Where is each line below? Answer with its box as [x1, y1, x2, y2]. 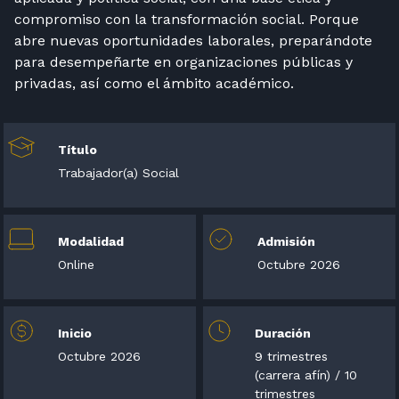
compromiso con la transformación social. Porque [14, 11, 359, 28]
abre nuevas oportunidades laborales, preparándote [14, 32, 372, 49]
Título [58, 142, 97, 157]
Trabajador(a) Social [58, 166, 179, 180]
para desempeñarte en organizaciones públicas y [14, 53, 353, 70]
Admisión [257, 234, 315, 248]
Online [58, 257, 94, 272]
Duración [255, 326, 311, 340]
